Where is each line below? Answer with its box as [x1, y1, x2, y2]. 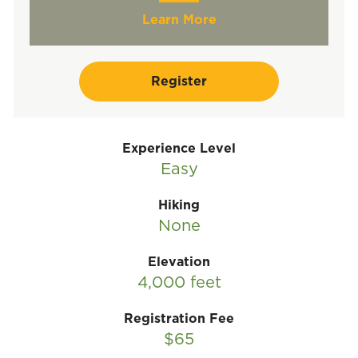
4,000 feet [137, 275, 221, 291]
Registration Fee [124, 312, 234, 325]
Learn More [141, 14, 217, 26]
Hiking [158, 199, 200, 212]
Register [151, 75, 207, 88]
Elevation [148, 256, 210, 268]
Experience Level [122, 142, 236, 155]
